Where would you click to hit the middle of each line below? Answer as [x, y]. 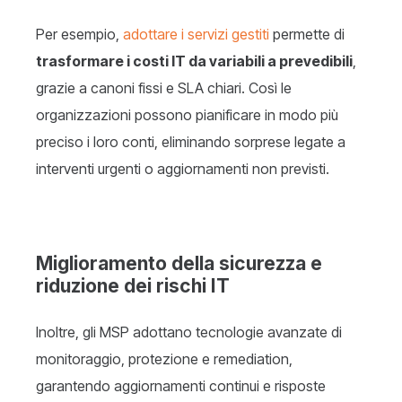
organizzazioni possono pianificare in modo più [187, 115]
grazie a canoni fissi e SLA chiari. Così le [164, 88]
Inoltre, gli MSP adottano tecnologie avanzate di [189, 332]
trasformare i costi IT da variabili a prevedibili [194, 61]
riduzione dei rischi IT [133, 286]
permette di [307, 35]
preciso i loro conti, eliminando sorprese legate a [191, 142]
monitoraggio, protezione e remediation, [164, 359]
